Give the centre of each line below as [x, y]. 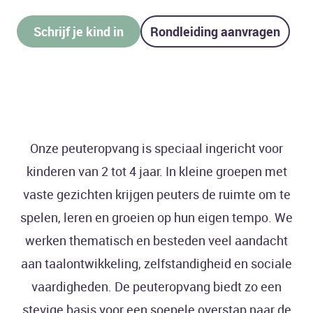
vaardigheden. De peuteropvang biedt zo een [156, 287]
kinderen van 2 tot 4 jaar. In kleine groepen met [156, 172]
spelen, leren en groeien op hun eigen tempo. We [156, 218]
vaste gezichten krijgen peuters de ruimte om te [156, 195]
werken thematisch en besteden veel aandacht [156, 241]
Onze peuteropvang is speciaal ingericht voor [156, 148]
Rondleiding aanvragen [215, 32]
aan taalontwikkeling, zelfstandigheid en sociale [156, 264]
